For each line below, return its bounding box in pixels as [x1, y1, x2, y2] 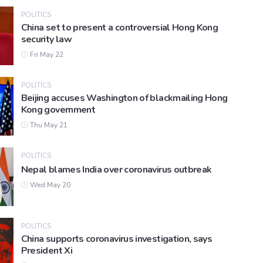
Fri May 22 [28, 50, 63, 60]
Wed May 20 [28, 180, 70, 190]
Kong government [21, 103, 96, 117]
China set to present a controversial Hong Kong [21, 21, 218, 35]
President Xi [21, 244, 72, 258]
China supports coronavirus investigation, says [21, 232, 213, 246]
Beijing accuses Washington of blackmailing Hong [21, 92, 228, 105]
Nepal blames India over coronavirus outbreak [21, 163, 212, 177]
